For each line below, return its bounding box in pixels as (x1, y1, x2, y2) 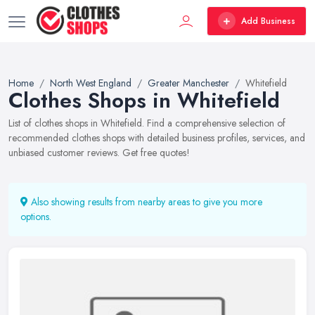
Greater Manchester (148, 76, 229, 90)
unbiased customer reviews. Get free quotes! (8, 146, 190, 160)
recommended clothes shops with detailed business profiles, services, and (8, 131, 305, 145)
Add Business (241, 14, 295, 27)
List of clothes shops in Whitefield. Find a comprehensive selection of (8, 116, 285, 130)
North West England (50, 76, 131, 90)
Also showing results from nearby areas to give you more (28, 195, 262, 209)
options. (20, 210, 51, 224)
